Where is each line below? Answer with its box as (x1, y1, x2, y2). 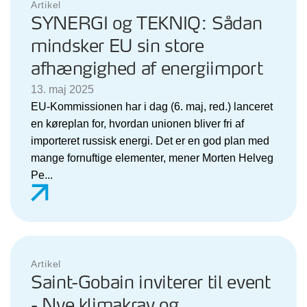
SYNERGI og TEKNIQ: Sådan (31, 11, 262, 37)
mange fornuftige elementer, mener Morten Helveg (31, 151, 273, 164)
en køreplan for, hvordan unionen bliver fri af (31, 117, 244, 130)
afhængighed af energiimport (31, 56, 263, 82)
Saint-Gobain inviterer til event (31, 270, 271, 296)
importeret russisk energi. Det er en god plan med (31, 134, 269, 147)
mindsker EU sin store (31, 34, 204, 60)
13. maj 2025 (31, 83, 94, 95)
